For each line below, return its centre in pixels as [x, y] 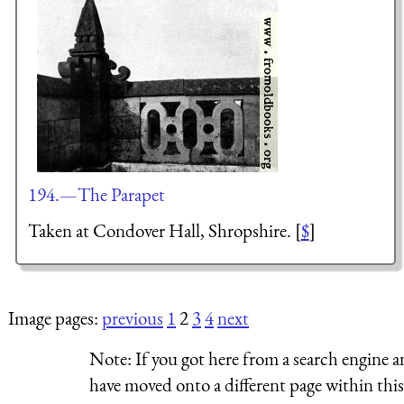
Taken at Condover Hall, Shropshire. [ [164, 230]
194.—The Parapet [96, 194]
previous [133, 317]
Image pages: [55, 317]
